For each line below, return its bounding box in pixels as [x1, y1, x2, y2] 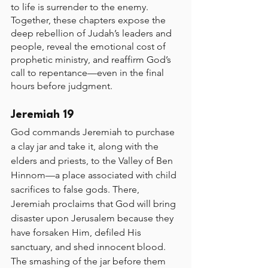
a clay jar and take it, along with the [11, 141, 161, 152]
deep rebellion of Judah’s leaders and [11, 28, 174, 39]
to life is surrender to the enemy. [11, 1, 151, 13]
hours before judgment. [11, 80, 112, 92]
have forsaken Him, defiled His [11, 227, 144, 238]
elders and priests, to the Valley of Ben [11, 155, 175, 166]
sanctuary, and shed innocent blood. [11, 241, 168, 252]
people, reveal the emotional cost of [11, 41, 168, 52]
